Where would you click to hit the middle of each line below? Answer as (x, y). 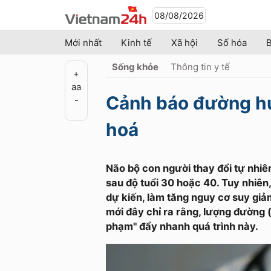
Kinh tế (136, 43)
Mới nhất (83, 43)
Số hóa (232, 43)
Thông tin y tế (200, 67)
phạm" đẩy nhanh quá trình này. (182, 226)
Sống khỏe (135, 67)
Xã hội (184, 43)
